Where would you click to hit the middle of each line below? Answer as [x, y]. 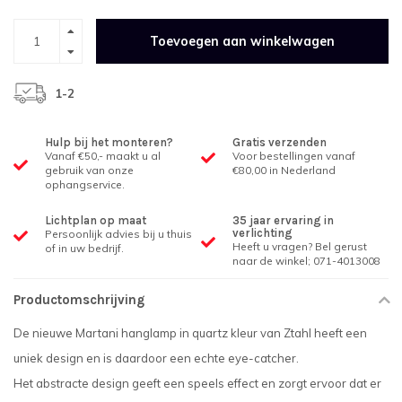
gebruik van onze [89, 170]
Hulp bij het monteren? [109, 143]
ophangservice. [85, 185]
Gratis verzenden [280, 143]
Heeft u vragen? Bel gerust [300, 247]
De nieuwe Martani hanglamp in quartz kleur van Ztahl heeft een [190, 333]
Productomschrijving [79, 300]
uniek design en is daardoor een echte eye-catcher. [156, 358]
